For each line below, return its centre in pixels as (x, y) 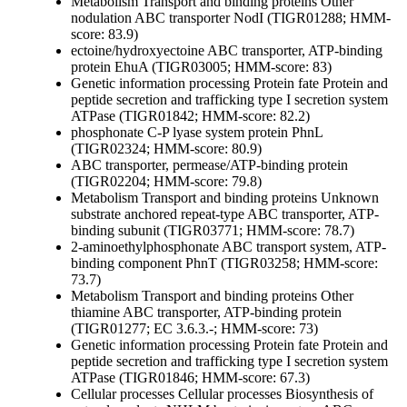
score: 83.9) (104, 35)
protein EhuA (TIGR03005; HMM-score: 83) (201, 67)
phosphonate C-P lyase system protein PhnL (197, 133)
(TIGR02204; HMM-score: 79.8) (166, 182)
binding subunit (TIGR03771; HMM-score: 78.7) (213, 231)
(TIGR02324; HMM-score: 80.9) (166, 149)
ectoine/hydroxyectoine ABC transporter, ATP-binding (227, 51)
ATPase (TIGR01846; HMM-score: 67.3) (190, 378)
